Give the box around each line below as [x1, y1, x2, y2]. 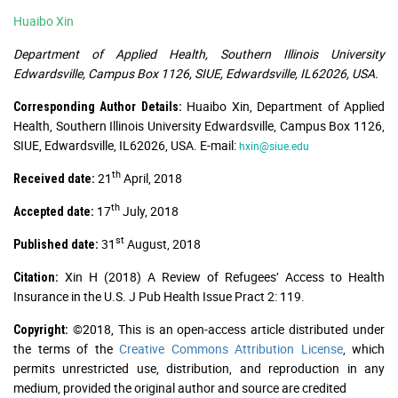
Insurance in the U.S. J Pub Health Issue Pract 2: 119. [13, 287, 305, 305]
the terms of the [13, 339, 119, 357]
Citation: [13, 269, 59, 284]
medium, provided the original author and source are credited [13, 378, 346, 396]
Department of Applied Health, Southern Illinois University [13, 44, 385, 62]
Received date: [13, 171, 95, 186]
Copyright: [13, 322, 68, 337]
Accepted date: [13, 203, 94, 219]
